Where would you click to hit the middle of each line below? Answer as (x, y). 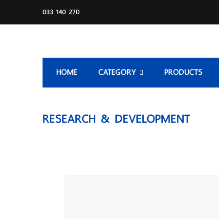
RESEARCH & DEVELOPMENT (116, 119)
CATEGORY (119, 72)
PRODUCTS (183, 72)
